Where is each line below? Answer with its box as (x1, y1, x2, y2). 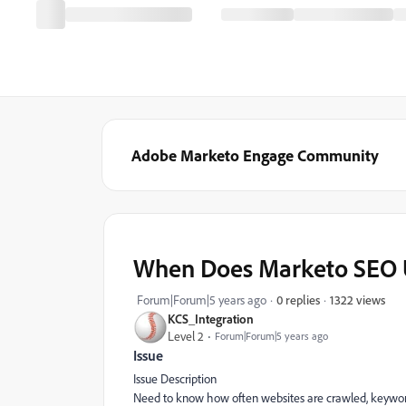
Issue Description (133, 371, 217, 386)
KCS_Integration (168, 311, 254, 326)
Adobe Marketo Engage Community (131, 145, 379, 165)
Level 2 (168, 328, 204, 343)
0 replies (276, 292, 320, 307)
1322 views (330, 291, 385, 307)
